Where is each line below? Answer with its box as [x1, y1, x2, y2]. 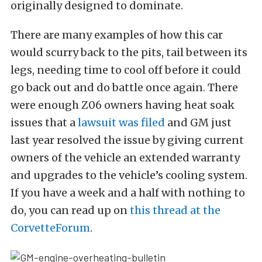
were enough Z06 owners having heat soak [11, 98, 235, 112]
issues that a [11, 116, 78, 130]
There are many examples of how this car [11, 28, 223, 42]
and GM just [165, 116, 232, 130]
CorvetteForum [11, 221, 90, 235]
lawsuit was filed [78, 116, 165, 130]
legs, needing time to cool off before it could [11, 63, 241, 77]
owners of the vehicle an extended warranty [11, 151, 240, 165]
